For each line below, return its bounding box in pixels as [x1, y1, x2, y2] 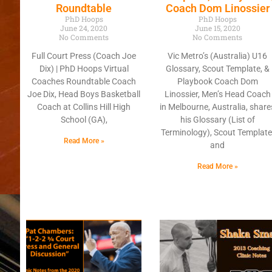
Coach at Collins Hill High [37, 102, 131, 112]
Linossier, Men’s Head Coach [164, 89, 271, 100]
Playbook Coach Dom [177, 76, 258, 87]
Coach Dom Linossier [165, 2, 270, 15]
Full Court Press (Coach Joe [32, 51, 137, 61]
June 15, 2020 [194, 23, 240, 33]
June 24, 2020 [60, 23, 108, 33]
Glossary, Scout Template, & [165, 64, 270, 74]
